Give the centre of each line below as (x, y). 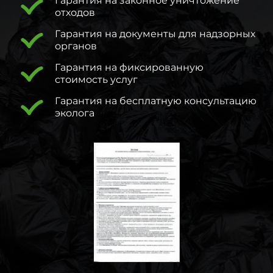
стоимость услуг (96, 80)
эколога (75, 113)
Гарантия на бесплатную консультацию (156, 101)
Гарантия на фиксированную (129, 68)
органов (76, 46)
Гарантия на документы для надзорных (155, 34)
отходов (75, 13)
